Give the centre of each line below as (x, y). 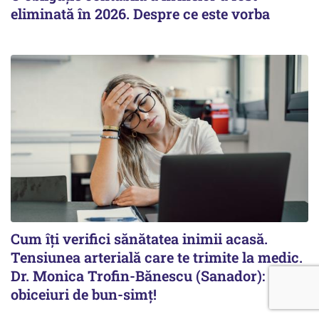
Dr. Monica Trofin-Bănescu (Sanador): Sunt (155, 276)
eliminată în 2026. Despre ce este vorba (140, 14)
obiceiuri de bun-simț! (84, 294)
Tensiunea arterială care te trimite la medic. (157, 257)
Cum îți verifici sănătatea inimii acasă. (139, 239)
